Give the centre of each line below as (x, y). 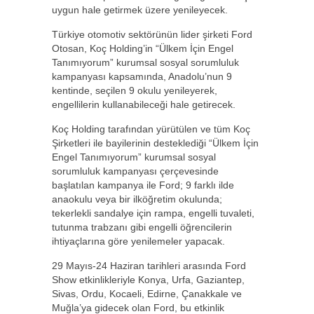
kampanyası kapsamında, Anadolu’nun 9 (142, 76)
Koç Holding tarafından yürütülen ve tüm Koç (151, 129)
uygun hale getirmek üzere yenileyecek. (140, 10)
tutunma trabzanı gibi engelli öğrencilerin (142, 227)
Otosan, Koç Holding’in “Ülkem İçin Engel (143, 48)
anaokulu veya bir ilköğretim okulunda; (137, 199)
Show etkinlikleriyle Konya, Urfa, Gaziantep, (148, 280)
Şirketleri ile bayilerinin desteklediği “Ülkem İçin (155, 143)
